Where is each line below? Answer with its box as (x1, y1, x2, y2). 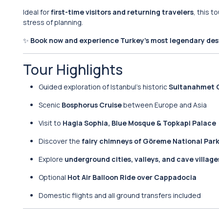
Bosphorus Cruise (62, 100, 122, 109)
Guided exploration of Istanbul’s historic (39, 82, 169, 91)
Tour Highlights (23, 60, 123, 79)
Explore (39, 154, 65, 164)
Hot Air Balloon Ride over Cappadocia (67, 173, 197, 182)
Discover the (39, 136, 82, 146)
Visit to (39, 118, 63, 128)
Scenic (39, 100, 62, 109)
